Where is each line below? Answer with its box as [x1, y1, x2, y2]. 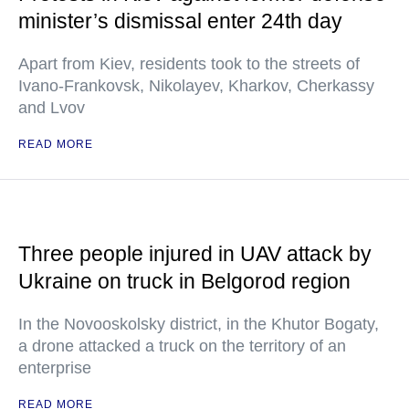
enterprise [18, 359, 91, 377]
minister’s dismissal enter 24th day [18, 9, 342, 33]
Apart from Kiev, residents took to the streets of [18, 55, 360, 73]
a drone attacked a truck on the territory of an [18, 337, 346, 355]
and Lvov [18, 99, 85, 117]
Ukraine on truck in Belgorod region [18, 269, 351, 293]
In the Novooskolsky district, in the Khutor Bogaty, [18, 315, 379, 333]
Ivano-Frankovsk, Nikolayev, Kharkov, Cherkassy [18, 77, 374, 95]
